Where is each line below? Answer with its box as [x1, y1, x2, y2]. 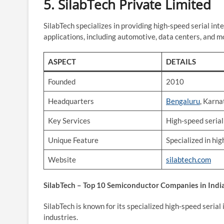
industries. [43, 212, 78, 221]
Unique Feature [48, 135, 98, 144]
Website [48, 154, 76, 164]
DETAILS [165, 56, 196, 66]
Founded [48, 76, 75, 86]
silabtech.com [166, 154, 211, 164]
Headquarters [48, 96, 94, 105]
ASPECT [47, 56, 76, 66]
